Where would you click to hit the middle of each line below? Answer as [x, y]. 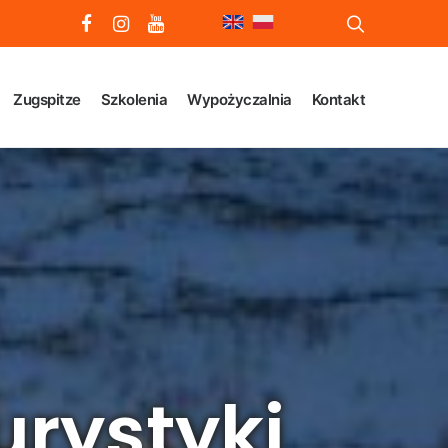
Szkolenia [133, 99]
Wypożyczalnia [239, 99]
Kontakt [338, 99]
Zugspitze [47, 99]
